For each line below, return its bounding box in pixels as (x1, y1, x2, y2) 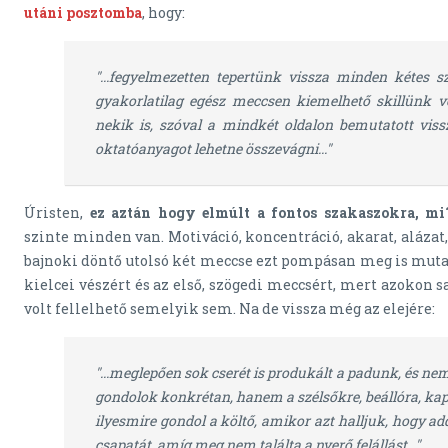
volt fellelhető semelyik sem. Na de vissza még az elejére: (24, 299, 435, 319)
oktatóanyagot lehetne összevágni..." (95, 139, 331, 159)
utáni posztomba (24, 3, 142, 23)
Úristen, (24, 203, 90, 223)
